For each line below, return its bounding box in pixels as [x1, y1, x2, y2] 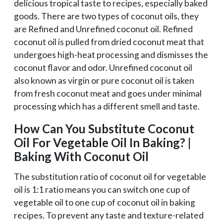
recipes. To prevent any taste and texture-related [14, 210, 204, 221]
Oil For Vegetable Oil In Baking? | [14, 135, 191, 150]
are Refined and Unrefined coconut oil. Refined [14, 23, 193, 34]
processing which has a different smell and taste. [14, 101, 200, 111]
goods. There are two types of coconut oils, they [14, 10, 199, 21]
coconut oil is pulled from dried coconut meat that [14, 36, 204, 47]
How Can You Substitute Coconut [14, 121, 194, 136]
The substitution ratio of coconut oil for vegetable [14, 171, 206, 182]
